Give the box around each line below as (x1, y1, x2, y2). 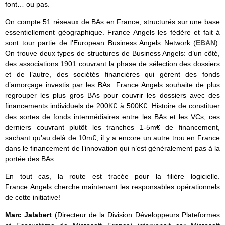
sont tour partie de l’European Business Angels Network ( (5, 39, 196, 47)
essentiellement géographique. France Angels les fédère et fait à (5, 28, 220, 37)
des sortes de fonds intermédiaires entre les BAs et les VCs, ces (5, 113, 220, 121)
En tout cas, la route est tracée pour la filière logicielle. (5, 172, 220, 181)
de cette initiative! (5, 193, 60, 202)
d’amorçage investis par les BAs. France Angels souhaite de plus (5, 81, 220, 89)
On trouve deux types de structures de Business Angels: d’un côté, (5, 49, 220, 58)
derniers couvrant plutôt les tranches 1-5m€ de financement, (5, 123, 220, 132)
